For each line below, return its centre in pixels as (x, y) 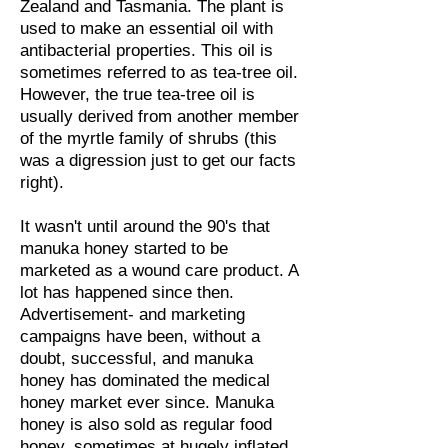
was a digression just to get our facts (158, 160)
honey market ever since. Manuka (147, 402)
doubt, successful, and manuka (136, 358)
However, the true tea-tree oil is (137, 94)
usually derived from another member (159, 116)
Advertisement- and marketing (132, 314)
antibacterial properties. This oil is (146, 50)
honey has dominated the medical (145, 380)
